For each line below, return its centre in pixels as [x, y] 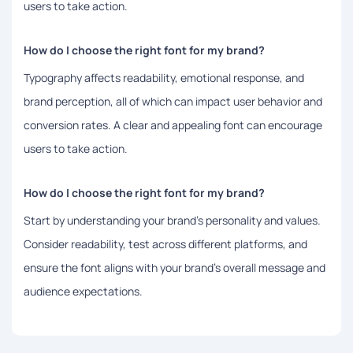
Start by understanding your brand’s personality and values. [172, 220]
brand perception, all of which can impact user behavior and [173, 101]
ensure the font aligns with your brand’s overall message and [175, 267]
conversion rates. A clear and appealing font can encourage [173, 124]
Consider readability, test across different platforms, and [165, 243]
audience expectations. [83, 291]
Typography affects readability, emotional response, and [164, 77]
